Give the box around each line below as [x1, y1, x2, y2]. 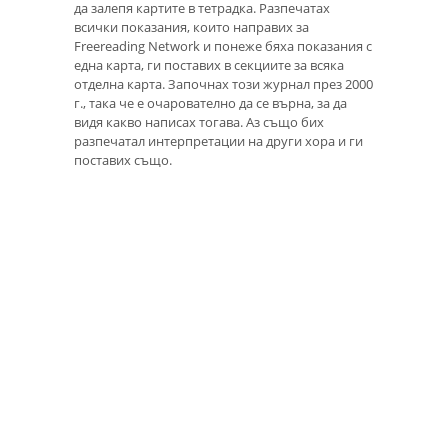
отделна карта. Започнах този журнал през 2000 [74, 74, 373, 93]
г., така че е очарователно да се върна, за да [74, 93, 347, 112]
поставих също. [74, 150, 172, 169]
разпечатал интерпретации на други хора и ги [74, 131, 363, 150]
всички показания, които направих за [74, 17, 309, 36]
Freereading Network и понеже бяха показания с [74, 36, 372, 55]
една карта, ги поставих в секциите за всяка [74, 55, 344, 74]
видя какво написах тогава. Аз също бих [74, 112, 324, 131]
